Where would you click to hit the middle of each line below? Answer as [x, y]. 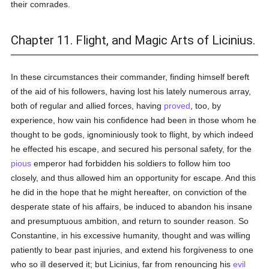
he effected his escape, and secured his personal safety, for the [131, 149]
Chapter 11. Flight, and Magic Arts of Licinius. [133, 40]
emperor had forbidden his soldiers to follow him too [131, 163]
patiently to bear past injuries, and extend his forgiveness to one [132, 250]
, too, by [206, 106]
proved [177, 106]
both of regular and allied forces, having [88, 106]
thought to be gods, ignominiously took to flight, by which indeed [132, 134]
